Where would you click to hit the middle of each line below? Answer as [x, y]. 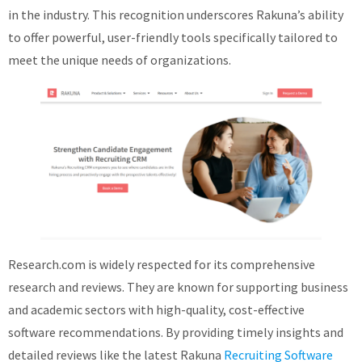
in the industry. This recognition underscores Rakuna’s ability [176, 15]
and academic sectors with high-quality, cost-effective [156, 309]
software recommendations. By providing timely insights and [176, 332]
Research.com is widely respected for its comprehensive [162, 264]
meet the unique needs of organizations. [120, 60]
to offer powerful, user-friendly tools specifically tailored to [173, 38]
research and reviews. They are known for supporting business [178, 286]
